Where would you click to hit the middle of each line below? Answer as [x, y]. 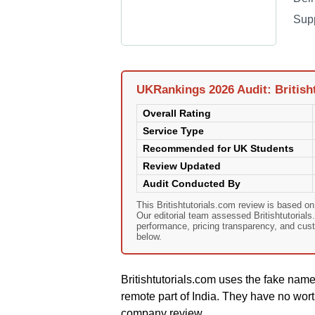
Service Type [173, 131]
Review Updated [182, 166]
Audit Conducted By [192, 184]
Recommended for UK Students [218, 148]
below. [149, 237]
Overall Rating [177, 113]
